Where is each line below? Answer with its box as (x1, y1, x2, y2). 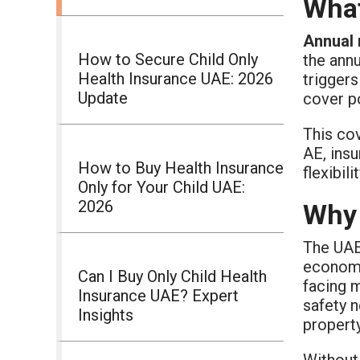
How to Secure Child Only (78, 49, 258, 69)
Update (78, 88, 128, 108)
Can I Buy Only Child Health (78, 266, 267, 286)
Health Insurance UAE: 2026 (78, 68, 273, 88)
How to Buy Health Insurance (78, 157, 284, 178)
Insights (78, 305, 133, 325)
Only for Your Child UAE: (78, 177, 245, 197)
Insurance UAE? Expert (78, 285, 239, 305)
